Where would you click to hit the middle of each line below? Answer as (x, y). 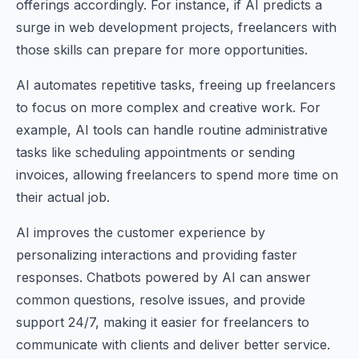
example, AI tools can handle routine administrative (172, 130)
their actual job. (63, 197)
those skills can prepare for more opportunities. (162, 50)
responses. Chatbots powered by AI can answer (163, 277)
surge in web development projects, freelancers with (176, 27)
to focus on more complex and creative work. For (168, 107)
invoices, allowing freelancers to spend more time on (177, 175)
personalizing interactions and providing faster (157, 255)
